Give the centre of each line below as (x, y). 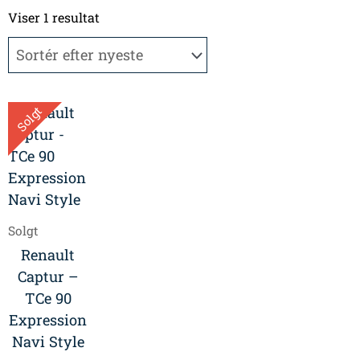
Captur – (48, 277)
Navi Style (48, 342)
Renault (48, 255)
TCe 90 (48, 299)
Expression (48, 320)
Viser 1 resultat (54, 18)
